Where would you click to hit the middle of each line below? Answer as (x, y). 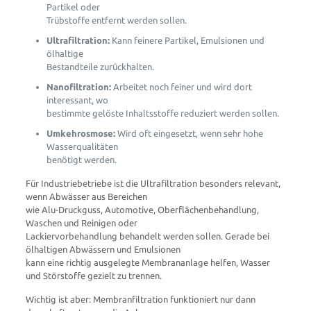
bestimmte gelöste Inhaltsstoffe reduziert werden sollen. (162, 113)
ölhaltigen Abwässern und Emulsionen (103, 249)
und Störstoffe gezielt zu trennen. (93, 276)
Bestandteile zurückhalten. (100, 67)
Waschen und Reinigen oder (81, 223)
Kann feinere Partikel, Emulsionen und (187, 40)
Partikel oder (73, 7)
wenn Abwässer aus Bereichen (86, 196)
